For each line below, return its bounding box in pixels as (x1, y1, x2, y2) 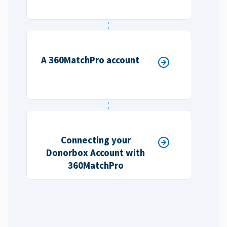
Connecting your (60, 134, 131, 146)
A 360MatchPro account (41, 54, 139, 66)
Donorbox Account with (46, 147, 145, 159)
